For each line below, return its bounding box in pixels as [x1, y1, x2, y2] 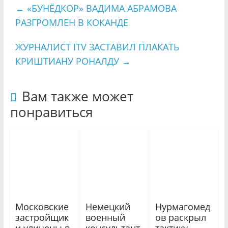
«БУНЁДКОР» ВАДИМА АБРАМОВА [24, 2, 177, 14]
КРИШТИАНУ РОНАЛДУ [15, 54, 122, 67]
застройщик [15, 211, 69, 224]
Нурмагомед [155, 201, 211, 213]
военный [85, 211, 125, 224]
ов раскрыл [155, 211, 207, 224]
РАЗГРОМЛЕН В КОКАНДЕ [15, 16, 128, 28]
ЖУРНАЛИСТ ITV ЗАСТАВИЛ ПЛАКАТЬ [15, 40, 180, 53]
